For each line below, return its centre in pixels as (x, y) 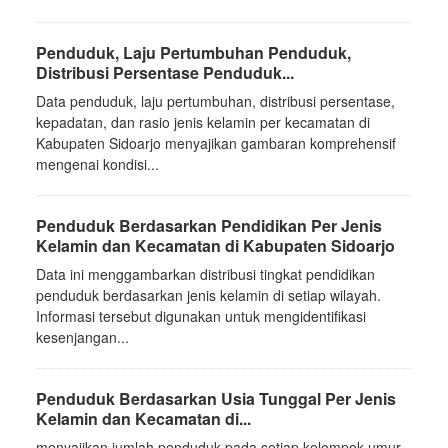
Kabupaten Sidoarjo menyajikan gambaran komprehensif (216, 142)
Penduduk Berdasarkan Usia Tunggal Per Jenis (216, 398)
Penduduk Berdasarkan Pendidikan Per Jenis (209, 225)
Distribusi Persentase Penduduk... (165, 72)
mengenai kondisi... (97, 163)
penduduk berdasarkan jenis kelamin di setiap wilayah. (208, 294)
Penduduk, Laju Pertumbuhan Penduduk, (193, 52)
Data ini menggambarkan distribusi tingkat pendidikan (205, 273)
